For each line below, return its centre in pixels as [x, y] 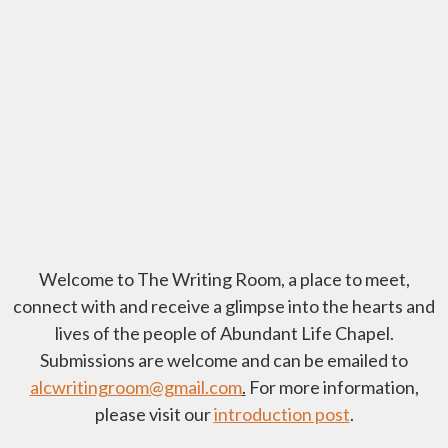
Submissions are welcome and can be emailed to [224, 360]
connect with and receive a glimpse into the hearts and [224, 306]
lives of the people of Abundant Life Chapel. [224, 333]
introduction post [281, 414]
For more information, [332, 387]
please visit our [154, 414]
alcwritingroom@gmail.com [135, 387]
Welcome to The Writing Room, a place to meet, [224, 279]
